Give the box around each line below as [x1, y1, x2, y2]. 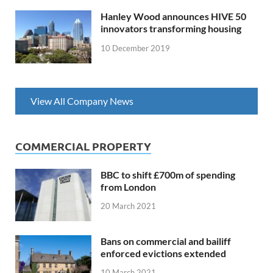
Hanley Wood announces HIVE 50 [101, 10, 246, 23]
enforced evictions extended [101, 247, 226, 259]
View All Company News [30, 94, 133, 107]
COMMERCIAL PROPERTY [15, 138, 151, 153]
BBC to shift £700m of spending [101, 168, 235, 180]
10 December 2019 [101, 43, 170, 54]
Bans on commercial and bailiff [101, 235, 231, 247]
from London [101, 180, 156, 193]
